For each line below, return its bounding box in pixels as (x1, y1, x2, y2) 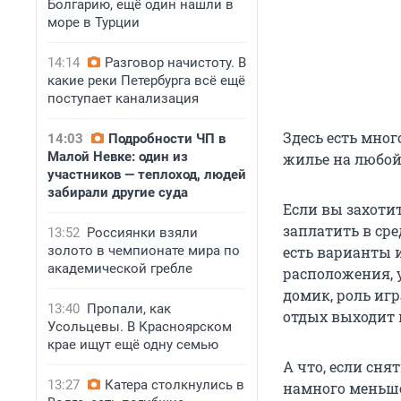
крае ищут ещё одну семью (47, 337, 218, 353)
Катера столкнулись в (105, 377, 244, 393)
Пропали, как (87, 301, 171, 317)
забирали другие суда (47, 184, 188, 200)
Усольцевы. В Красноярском (47, 319, 232, 335)
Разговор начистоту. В (105, 55, 246, 71)
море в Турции (47, 14, 140, 30)
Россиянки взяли (87, 225, 198, 241)
